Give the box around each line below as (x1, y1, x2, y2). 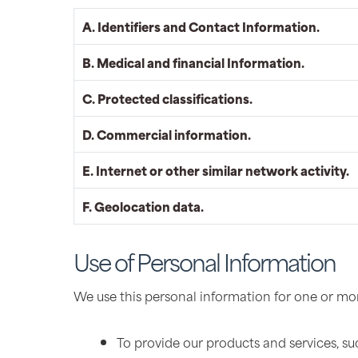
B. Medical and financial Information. (82, 52, 304, 72)
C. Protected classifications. (82, 88, 253, 108)
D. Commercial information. (82, 124, 251, 144)
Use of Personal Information (74, 243, 336, 280)
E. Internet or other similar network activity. (82, 160, 349, 180)
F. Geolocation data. (82, 196, 204, 216)
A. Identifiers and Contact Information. (82, 16, 320, 36)
